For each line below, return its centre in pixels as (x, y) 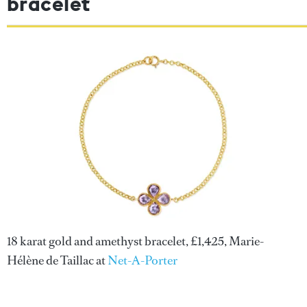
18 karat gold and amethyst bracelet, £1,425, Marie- (135, 241)
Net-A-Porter (143, 260)
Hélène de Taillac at (57, 260)
